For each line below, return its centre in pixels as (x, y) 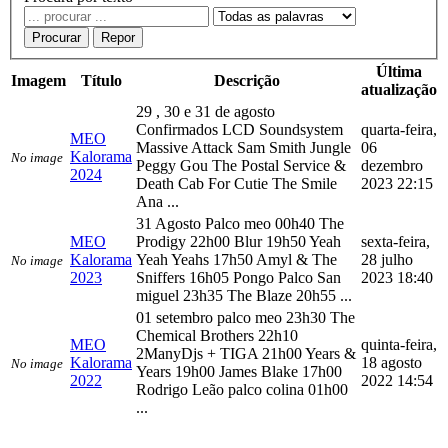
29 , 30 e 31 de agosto (205, 112)
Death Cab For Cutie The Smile (236, 184)
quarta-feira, (399, 130)
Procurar (56, 38)
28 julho (387, 260)
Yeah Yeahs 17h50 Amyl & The (236, 260)
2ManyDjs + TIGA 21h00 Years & (246, 354)
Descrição (246, 81)
